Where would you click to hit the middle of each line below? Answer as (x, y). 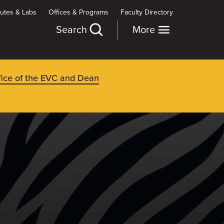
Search (73, 30)
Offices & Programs (78, 12)
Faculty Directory (147, 12)
